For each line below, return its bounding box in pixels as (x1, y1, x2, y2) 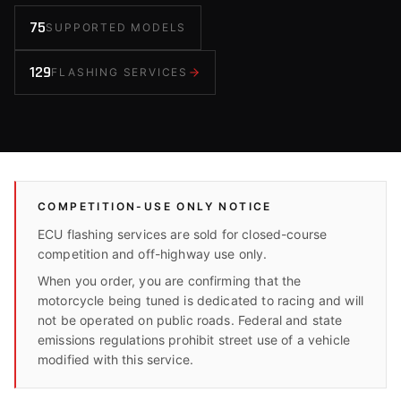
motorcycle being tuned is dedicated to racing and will (38, 293, 364, 308)
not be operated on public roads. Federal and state (38, 312, 343, 328)
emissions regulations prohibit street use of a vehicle (38, 332, 351, 347)
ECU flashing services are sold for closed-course (38, 226, 328, 242)
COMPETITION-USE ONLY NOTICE (38, 200, 272, 213)
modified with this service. (38, 352, 194, 367)
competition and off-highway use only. (38, 246, 268, 261)
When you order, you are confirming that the (38, 273, 302, 288)
